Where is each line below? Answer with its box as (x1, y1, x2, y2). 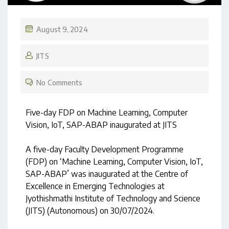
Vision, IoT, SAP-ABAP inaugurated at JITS (26, 120, 177, 130)
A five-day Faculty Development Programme (26, 144, 184, 155)
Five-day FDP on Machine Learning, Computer (26, 107, 188, 118)
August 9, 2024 (36, 25, 88, 34)
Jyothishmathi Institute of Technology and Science (26, 193, 200, 204)
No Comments (36, 78, 83, 87)
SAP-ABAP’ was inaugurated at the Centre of (26, 169, 188, 179)
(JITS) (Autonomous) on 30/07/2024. (26, 205, 154, 216)
